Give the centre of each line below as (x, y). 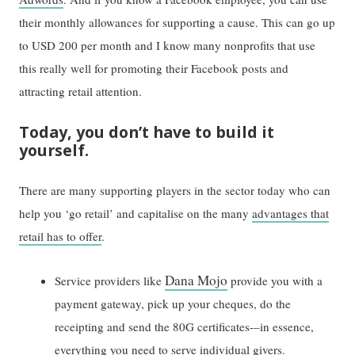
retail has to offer (61, 237)
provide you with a (275, 280)
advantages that (291, 214)
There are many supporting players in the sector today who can (175, 191)
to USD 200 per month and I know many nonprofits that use (168, 45)
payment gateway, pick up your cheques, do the (173, 303)
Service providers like (110, 280)
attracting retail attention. (81, 91)
